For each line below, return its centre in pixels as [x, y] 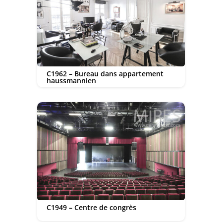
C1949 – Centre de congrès [91, 207]
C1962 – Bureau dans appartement [105, 73]
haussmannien [71, 80]
